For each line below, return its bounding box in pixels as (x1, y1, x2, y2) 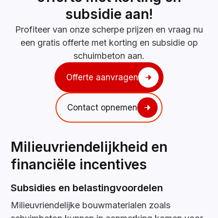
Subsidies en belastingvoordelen (11, 182, 163, 194)
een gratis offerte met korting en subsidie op (20, 37, 198, 48)
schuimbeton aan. (73, 51, 145, 61)
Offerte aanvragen (66, 72, 138, 82)
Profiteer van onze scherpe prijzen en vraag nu (15, 24, 203, 35)
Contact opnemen (67, 102, 137, 112)
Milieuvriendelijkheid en (11, 139, 168, 156)
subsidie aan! (65, 6, 153, 23)
